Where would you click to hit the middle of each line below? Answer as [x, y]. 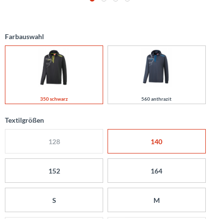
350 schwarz [54, 99]
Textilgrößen [24, 120]
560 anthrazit [157, 99]
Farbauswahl [24, 36]
